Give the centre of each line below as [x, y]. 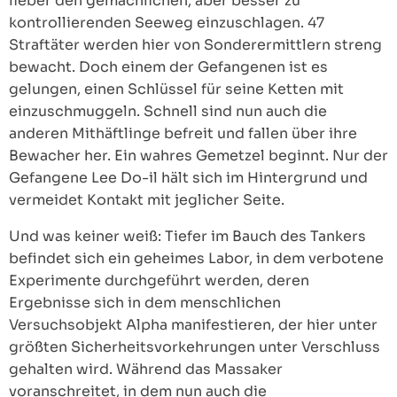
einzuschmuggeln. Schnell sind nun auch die [168, 112]
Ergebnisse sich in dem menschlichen [145, 303]
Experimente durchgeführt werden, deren [159, 281]
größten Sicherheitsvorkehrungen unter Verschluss [195, 347]
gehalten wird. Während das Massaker [146, 370]
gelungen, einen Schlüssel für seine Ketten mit [176, 90]
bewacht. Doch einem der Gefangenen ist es [168, 67]
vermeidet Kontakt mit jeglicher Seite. [147, 200]
